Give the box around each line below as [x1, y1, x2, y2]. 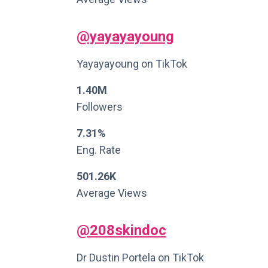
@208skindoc [77, 222, 166, 239]
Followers [77, 100, 123, 113]
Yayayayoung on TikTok [77, 57, 187, 70]
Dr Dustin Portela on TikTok [77, 251, 204, 264]
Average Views [77, 187, 147, 199]
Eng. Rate [77, 144, 121, 156]
